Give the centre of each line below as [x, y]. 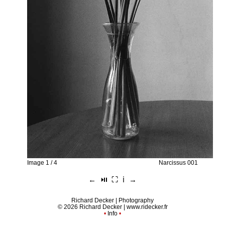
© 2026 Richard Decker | [92, 207]
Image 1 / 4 [42, 162]
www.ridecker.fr [147, 207]
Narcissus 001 [179, 162]
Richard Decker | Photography [113, 200]
